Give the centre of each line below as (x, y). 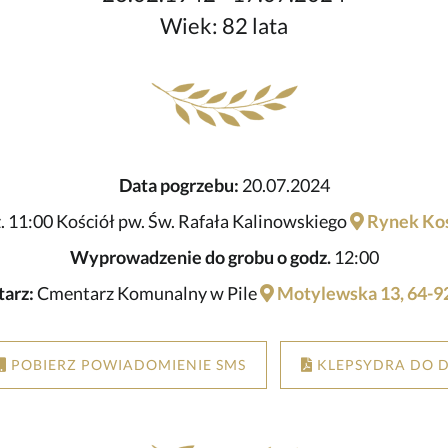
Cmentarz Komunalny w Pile (147, 293)
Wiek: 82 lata (224, 26)
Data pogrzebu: (178, 185)
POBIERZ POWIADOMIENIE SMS (126, 365)
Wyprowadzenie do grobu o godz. (200, 257)
